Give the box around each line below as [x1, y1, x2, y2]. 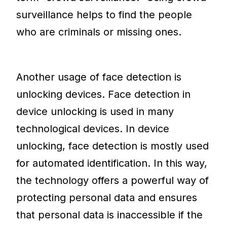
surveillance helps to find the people [16, 9, 193, 21]
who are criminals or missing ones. [16, 26, 182, 39]
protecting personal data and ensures [16, 192, 198, 204]
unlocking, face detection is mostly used [16, 140, 209, 153]
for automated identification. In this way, [16, 157, 208, 170]
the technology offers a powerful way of [16, 174, 209, 187]
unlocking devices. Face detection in [16, 88, 191, 101]
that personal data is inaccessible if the [16, 209, 203, 221]
